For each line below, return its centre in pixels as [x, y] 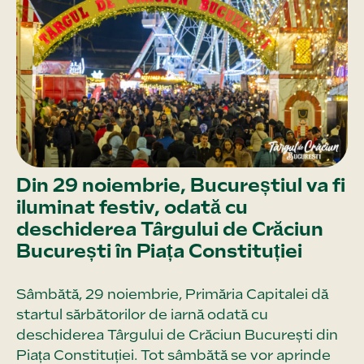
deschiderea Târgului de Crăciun [170, 228]
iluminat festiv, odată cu [132, 206]
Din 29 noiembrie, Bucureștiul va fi [181, 184]
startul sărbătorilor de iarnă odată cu [142, 314]
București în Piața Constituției [159, 250]
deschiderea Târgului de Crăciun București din [177, 334]
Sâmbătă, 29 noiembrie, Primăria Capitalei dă [172, 294]
